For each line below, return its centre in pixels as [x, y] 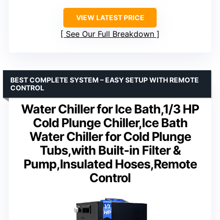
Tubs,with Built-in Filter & [110, 150]
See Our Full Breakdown [110, 34]
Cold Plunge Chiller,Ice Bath [110, 123]
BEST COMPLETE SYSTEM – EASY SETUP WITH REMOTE [105, 80]
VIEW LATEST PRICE [110, 17]
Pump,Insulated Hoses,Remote [110, 164]
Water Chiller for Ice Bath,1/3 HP [110, 109]
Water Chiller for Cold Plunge [110, 136]
